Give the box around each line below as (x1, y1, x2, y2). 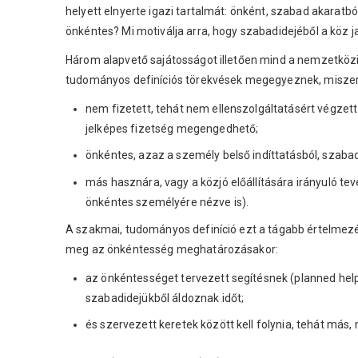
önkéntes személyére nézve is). (86, 195, 249, 209)
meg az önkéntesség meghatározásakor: (66, 242, 279, 256)
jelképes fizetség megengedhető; (86, 122, 259, 135)
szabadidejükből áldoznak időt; (86, 291, 245, 304)
